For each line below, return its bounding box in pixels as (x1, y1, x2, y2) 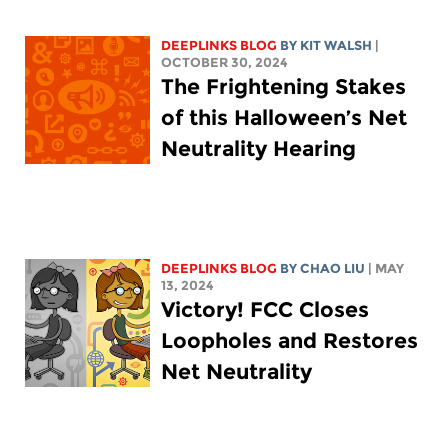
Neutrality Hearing (161, 136, 357, 162)
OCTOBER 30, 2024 (161, 55, 289, 71)
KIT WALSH (300, 38, 373, 54)
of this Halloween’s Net (161, 105, 408, 131)
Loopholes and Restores (161, 328, 419, 354)
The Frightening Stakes (161, 74, 407, 100)
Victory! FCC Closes (161, 297, 370, 323)
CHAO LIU (300, 261, 366, 277)
